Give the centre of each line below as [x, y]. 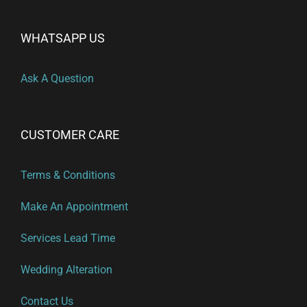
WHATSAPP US [63, 38]
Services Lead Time [68, 238]
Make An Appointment [74, 207]
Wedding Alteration [66, 270]
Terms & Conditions [68, 175]
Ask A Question [57, 79]
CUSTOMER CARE [70, 135]
